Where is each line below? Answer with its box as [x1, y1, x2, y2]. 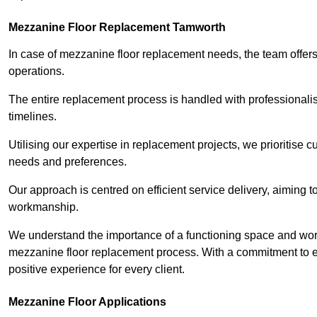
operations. [8, 65, 64, 78]
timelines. [8, 110, 57, 123]
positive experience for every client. [8, 263, 185, 276]
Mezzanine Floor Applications [8, 296, 166, 309]
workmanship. [8, 201, 79, 214]
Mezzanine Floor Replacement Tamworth [8, 21, 226, 34]
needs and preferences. [8, 156, 127, 168]
